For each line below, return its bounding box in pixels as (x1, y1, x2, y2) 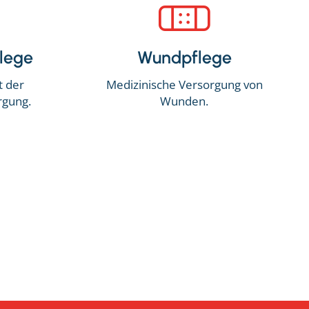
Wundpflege (137, 47, 232, 68)
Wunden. (160, 92, 209, 109)
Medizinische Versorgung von (106, 76, 263, 92)
